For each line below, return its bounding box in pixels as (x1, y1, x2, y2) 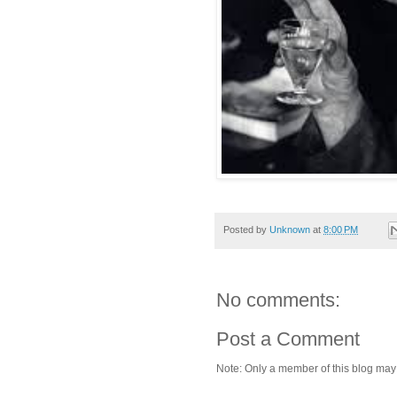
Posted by (223, 224, 269, 236)
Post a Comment (216, 328, 360, 351)
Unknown (269, 224, 310, 236)
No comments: (216, 289, 340, 312)
